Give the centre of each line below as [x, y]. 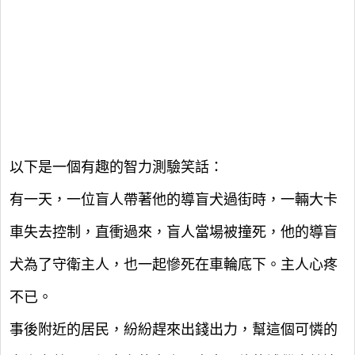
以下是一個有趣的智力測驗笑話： [116, 167]
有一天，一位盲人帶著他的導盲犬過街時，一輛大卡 [174, 200]
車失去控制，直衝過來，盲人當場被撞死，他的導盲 [174, 232]
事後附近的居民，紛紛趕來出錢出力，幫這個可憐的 [174, 330]
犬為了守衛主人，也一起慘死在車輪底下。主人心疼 [174, 265]
